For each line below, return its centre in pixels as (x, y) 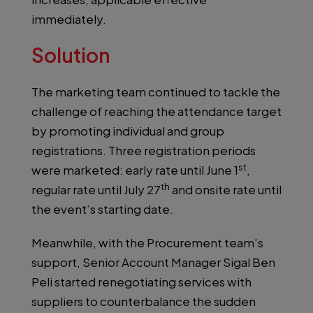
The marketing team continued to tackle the (156, 92)
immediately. (69, 19)
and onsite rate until (226, 190)
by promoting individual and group (128, 131)
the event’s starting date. (102, 209)
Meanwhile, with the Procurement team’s (147, 243)
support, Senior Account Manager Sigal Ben (153, 262)
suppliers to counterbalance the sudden (144, 301)
